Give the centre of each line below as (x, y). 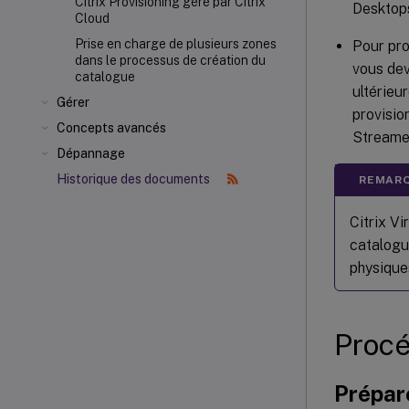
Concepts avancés (111, 128)
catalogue (105, 77)
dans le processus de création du (170, 60)
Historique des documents (135, 179)
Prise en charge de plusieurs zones (176, 44)
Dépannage (91, 153)
